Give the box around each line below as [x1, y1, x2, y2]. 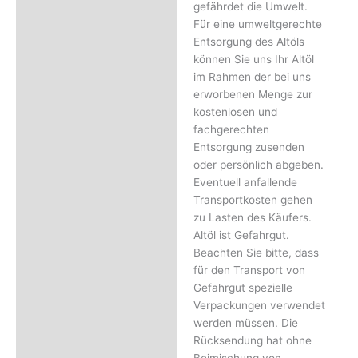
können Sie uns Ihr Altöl [193, 53, 314, 66]
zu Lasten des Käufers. [193, 211, 312, 225]
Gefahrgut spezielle [193, 281, 292, 295]
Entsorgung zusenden [193, 141, 304, 154]
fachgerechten [193, 123, 269, 137]
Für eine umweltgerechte [193, 18, 322, 31]
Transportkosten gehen [193, 193, 312, 207]
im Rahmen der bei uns [193, 70, 311, 84]
